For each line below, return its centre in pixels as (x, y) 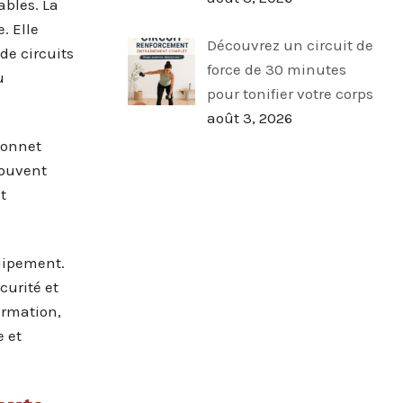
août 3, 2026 (249, 117)
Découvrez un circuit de (290, 45)
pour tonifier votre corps (290, 93)
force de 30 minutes (276, 69)
